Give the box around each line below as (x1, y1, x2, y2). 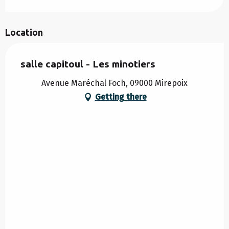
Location (5, 27, 43, 37)
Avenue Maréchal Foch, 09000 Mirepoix (41, 78, 188, 88)
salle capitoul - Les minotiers (20, 58, 155, 70)
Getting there (95, 91, 147, 102)
